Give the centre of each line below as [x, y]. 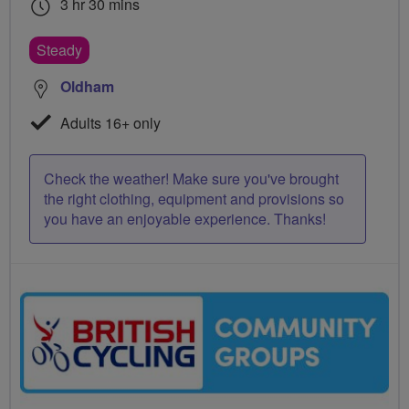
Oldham [87, 87]
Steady [59, 50]
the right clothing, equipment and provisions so [194, 199]
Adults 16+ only [109, 123]
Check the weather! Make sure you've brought [191, 179]
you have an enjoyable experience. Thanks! [185, 219]
